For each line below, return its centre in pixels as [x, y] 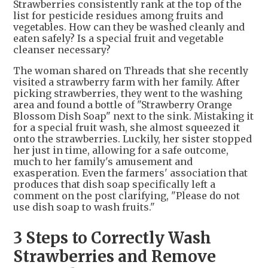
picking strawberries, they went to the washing [128, 93]
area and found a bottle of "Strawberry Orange [123, 104]
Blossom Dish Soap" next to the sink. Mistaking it [133, 116]
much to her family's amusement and [103, 161]
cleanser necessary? [62, 49]
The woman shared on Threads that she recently [131, 70]
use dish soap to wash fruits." [84, 207]
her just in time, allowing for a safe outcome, [121, 150]
